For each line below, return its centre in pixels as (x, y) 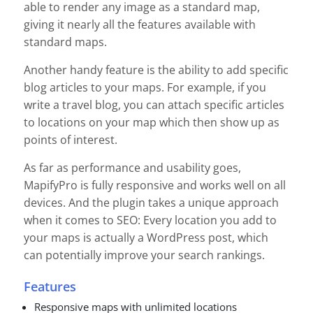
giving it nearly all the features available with (140, 25)
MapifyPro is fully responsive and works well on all (155, 185)
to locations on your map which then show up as (152, 123)
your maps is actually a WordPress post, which (146, 238)
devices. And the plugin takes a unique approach (151, 203)
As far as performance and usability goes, (132, 168)
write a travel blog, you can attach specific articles (154, 105)
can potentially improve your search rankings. (144, 255)
